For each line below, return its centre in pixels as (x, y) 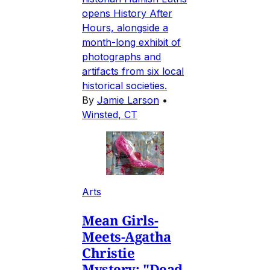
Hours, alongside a (125, 27)
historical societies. (124, 85)
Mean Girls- (120, 220)
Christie (108, 252)
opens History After (127, 13)
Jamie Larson (128, 100)
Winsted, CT (110, 114)
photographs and (121, 56)
